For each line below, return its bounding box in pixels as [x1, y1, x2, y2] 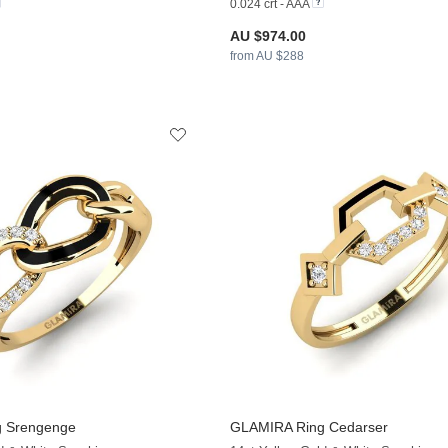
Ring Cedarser [291, 418, 388, 435]
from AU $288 [229, 48, 304, 63]
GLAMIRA [229, 418, 292, 435]
